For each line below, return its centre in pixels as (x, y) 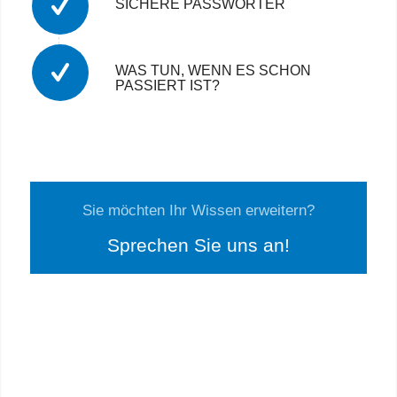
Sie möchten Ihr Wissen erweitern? (198, 210)
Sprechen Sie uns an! (198, 245)
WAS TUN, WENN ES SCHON (213, 70)
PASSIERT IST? (167, 85)
